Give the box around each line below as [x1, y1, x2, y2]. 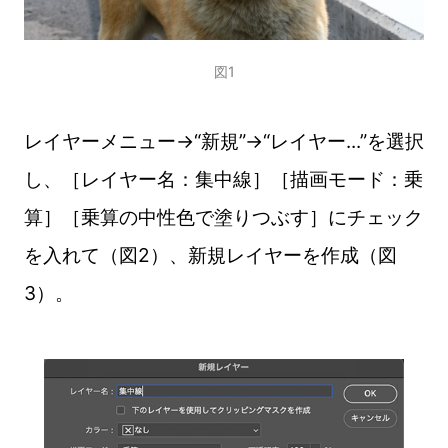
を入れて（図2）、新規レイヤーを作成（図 [23, 242, 397, 267]
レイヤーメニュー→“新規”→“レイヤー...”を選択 [23, 128, 424, 153]
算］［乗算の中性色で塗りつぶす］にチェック [23, 204, 423, 229]
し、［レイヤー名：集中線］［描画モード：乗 [23, 166, 423, 191]
